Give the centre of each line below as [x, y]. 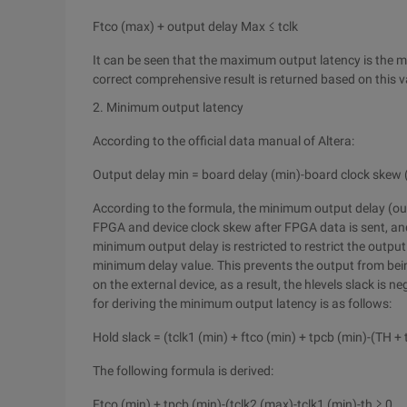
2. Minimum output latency [168, 107]
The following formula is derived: [183, 371]
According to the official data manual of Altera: [223, 141]
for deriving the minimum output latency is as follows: [242, 303]
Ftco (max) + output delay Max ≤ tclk [195, 26]
